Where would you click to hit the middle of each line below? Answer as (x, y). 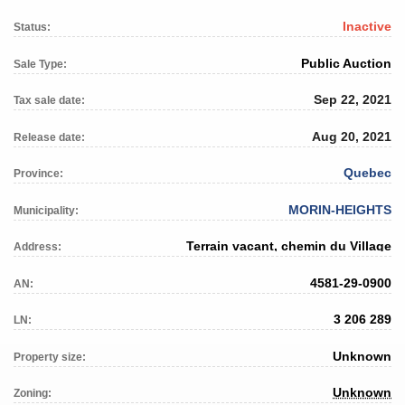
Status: (32, 28)
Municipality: (46, 210)
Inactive (367, 27)
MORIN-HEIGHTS (340, 209)
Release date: (49, 137)
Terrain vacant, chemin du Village (289, 246)
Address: (38, 247)
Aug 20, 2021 (352, 136)
